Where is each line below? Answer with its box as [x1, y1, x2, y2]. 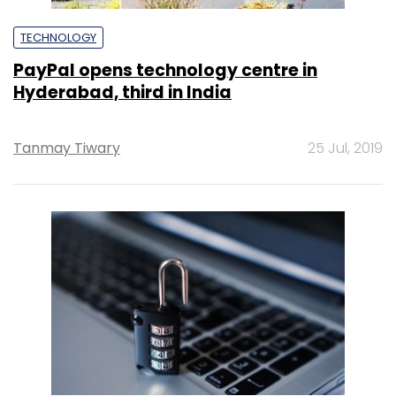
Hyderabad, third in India [13, 80, 232, 104]
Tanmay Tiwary [13, 137, 120, 158]
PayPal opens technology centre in [13, 57, 317, 82]
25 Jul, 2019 [308, 137, 383, 158]
